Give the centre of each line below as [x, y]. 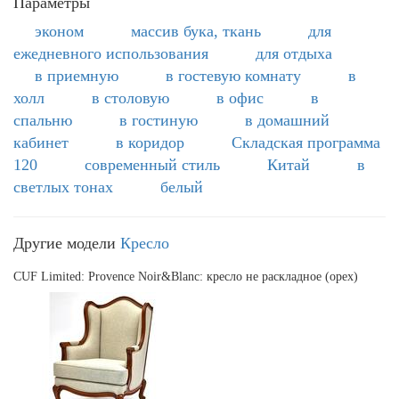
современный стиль [152, 164]
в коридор [150, 142]
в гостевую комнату [233, 75]
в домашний [287, 120]
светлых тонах [63, 187]
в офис [240, 98]
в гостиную [159, 120]
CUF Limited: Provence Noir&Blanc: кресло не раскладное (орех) [186, 276]
